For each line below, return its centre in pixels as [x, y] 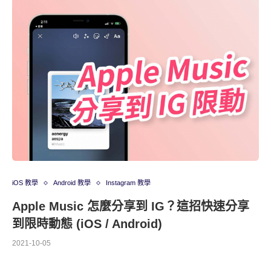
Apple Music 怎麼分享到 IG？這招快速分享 [131, 206]
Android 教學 [72, 183]
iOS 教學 [25, 183]
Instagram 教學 [128, 183]
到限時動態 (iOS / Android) [87, 224]
